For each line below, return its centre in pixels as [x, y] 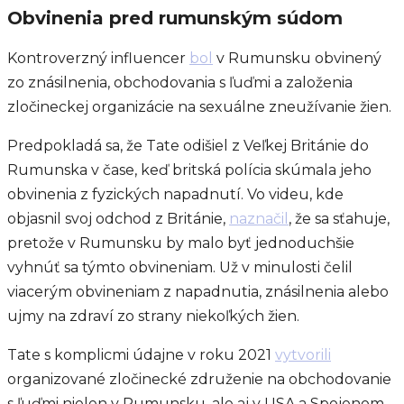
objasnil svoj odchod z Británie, [118, 218]
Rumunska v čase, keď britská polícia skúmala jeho [189, 170]
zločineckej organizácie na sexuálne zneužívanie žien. [199, 106]
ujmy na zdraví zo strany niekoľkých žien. [153, 316]
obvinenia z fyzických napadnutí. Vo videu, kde [175, 194]
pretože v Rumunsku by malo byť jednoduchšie [181, 243]
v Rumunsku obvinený [297, 58]
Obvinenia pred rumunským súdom [175, 18]
